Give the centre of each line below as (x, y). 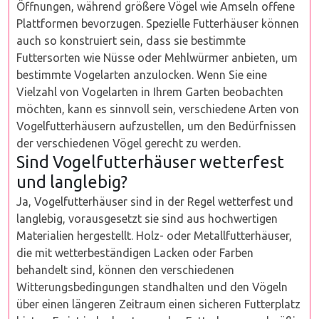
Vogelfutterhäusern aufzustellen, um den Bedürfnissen (156, 126)
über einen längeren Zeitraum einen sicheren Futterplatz (158, 304)
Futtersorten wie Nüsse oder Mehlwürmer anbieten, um (157, 58)
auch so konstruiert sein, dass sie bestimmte (131, 41)
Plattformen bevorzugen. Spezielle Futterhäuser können (158, 23)
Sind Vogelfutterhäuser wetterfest (150, 162)
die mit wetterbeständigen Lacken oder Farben (135, 253)
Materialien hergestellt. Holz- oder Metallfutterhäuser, (154, 236)
